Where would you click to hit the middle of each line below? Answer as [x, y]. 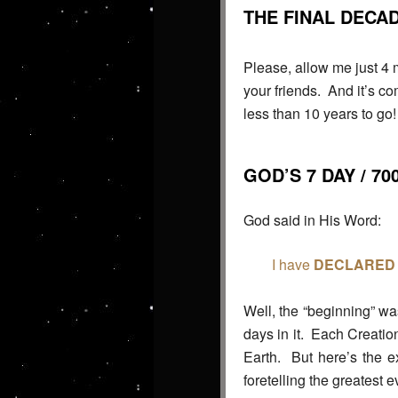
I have [293, 265]
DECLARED [354, 265]
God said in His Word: [312, 220]
